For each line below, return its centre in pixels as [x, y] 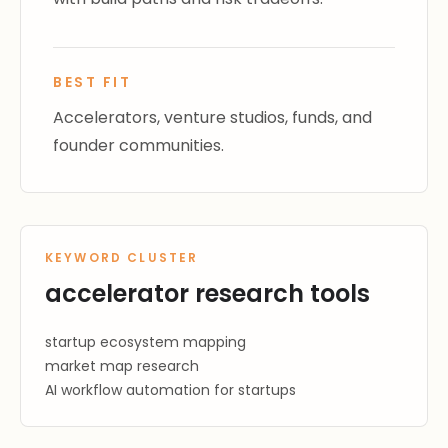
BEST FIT [92, 82]
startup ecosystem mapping [145, 342]
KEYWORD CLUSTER [122, 257]
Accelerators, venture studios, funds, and [212, 117]
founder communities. [138, 145]
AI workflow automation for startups [170, 390]
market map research [122, 366]
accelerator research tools [207, 293]
